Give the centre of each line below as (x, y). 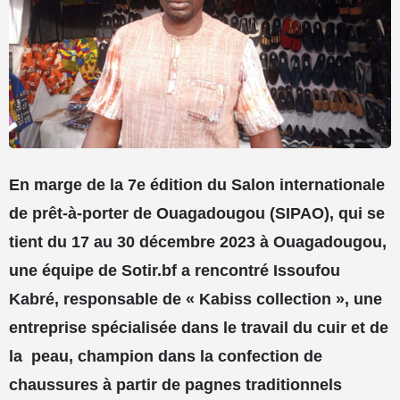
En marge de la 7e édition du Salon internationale (197, 185)
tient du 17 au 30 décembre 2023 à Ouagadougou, (198, 242)
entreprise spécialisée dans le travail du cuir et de (199, 328)
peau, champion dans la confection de (177, 356)
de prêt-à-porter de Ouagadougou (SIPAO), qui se (197, 213)
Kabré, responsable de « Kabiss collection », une (196, 299)
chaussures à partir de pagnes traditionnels (175, 385)
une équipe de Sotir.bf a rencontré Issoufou (175, 271)
